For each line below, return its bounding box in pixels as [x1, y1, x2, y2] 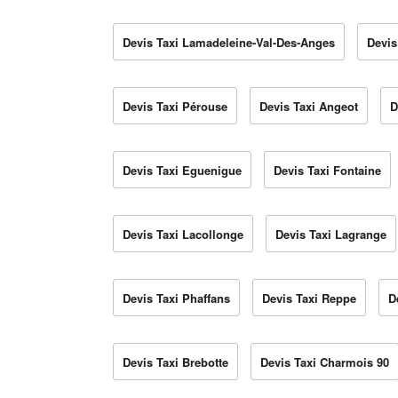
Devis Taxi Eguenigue [123, 162, 242, 179]
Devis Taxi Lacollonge [123, 226, 243, 243]
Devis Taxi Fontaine [274, 162, 381, 179]
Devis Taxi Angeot [259, 98, 358, 115]
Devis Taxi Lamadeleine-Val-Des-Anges [123, 34, 335, 52]
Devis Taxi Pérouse [123, 98, 227, 115]
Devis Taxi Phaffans [123, 290, 230, 307]
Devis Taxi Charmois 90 [260, 354, 389, 371]
